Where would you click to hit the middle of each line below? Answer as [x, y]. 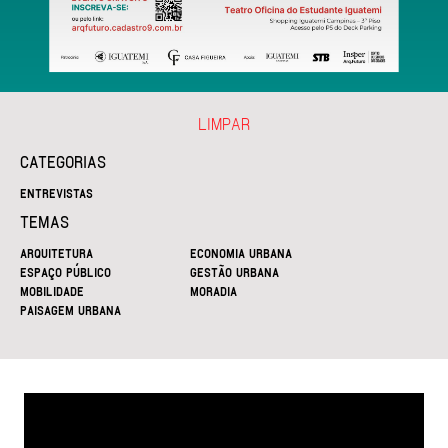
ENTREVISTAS [56, 193]
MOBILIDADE [52, 291]
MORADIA [213, 291]
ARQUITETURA [56, 253]
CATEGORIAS [63, 161]
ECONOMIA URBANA [241, 253]
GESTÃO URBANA [234, 272]
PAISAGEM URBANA [70, 310]
